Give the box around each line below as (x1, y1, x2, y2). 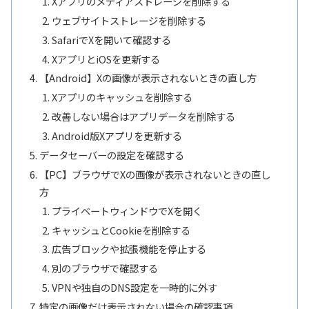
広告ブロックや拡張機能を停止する (51, 241, 206, 257)
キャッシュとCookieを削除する (51, 222, 190, 237)
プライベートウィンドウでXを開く (51, 203, 202, 218)
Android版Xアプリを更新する (51, 128, 182, 143)
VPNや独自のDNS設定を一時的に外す (51, 280, 217, 295)
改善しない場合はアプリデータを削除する (51, 109, 235, 124)
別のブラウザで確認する (51, 261, 158, 276)
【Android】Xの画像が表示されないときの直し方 (39, 70, 257, 86)
